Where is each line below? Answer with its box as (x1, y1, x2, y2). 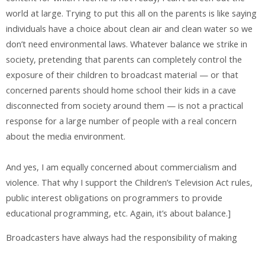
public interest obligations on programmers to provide (6, 192, 222, 204)
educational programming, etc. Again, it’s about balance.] (6, 208, 231, 219)
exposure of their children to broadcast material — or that (6, 69, 238, 81)
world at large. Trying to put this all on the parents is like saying (6, 8, 257, 20)
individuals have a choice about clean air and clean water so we (6, 23, 253, 35)
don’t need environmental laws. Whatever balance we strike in (6, 38, 247, 50)
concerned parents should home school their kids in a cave (6, 85, 236, 96)
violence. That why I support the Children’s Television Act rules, (6, 177, 253, 189)
